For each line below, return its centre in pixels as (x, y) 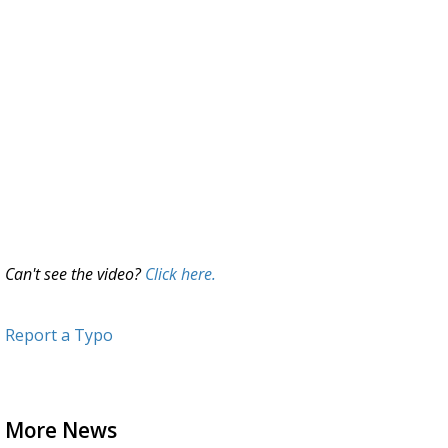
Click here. (180, 274)
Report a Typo (59, 335)
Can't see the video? (75, 274)
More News (61, 430)
